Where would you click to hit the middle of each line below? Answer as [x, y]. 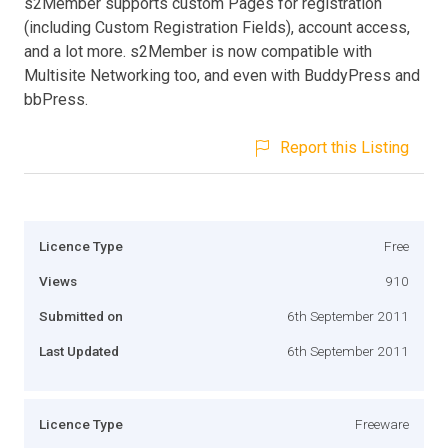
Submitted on [81, 315]
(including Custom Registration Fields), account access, [217, 27]
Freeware [382, 423]
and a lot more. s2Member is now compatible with [198, 51]
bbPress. [56, 99]
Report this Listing [344, 147]
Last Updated [79, 350]
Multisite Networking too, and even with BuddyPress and [222, 75]
